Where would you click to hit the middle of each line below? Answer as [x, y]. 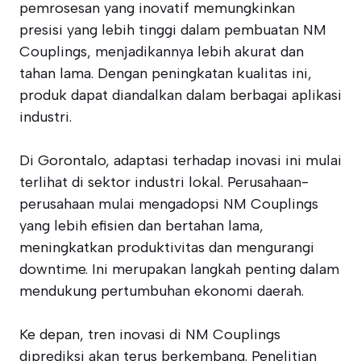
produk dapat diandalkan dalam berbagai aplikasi [180, 95]
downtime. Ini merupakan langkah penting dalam [179, 269]
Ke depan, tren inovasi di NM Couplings [150, 334]
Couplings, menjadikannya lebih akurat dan [162, 52]
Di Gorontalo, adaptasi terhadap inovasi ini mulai [180, 160]
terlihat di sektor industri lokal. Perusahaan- [164, 182]
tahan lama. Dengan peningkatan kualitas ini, [166, 73]
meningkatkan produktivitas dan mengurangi [167, 247]
